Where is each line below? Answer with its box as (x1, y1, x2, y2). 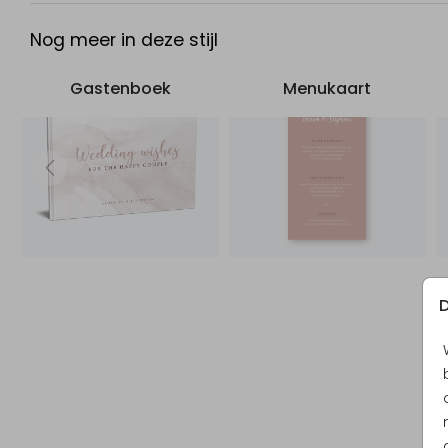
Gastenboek (69, 77, 171, 101)
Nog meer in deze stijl (30, 28, 218, 53)
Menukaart (283, 77, 372, 101)
